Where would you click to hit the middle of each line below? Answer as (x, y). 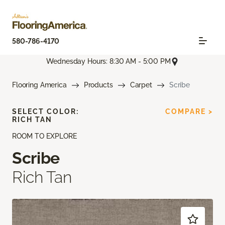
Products (98, 85)
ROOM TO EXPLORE (44, 136)
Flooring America (39, 85)
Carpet (141, 85)
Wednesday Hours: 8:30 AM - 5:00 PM (108, 62)
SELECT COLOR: (45, 112)
